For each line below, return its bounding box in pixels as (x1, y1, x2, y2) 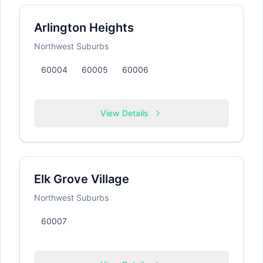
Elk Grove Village (34, 172, 129, 186)
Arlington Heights (34, 21, 134, 35)
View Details (100, 108, 149, 118)
